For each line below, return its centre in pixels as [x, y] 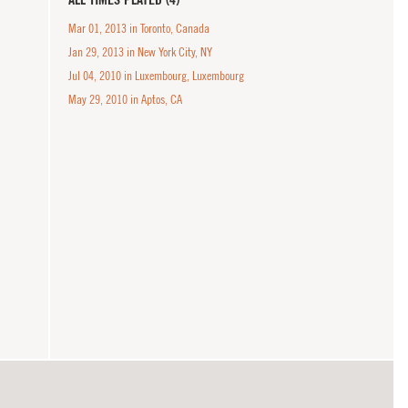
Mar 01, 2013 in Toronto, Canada [139, 28]
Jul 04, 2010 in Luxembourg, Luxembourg [157, 76]
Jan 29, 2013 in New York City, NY [141, 52]
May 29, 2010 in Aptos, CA [126, 99]
